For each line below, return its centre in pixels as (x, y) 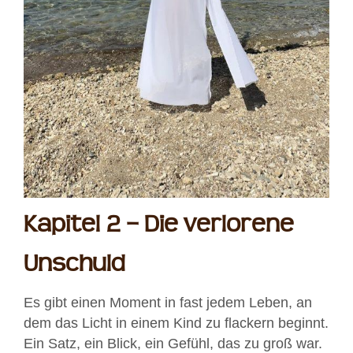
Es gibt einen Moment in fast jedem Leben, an (168, 302)
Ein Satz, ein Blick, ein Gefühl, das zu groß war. (173, 343)
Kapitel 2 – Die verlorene (159, 225)
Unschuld (74, 264)
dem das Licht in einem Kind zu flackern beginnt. (176, 323)
